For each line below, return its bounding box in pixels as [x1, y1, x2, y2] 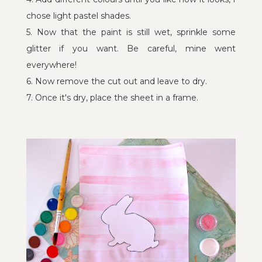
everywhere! [26, 59, 77, 70]
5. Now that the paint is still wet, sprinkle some [26, 26, 236, 37]
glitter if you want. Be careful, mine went [26, 43, 236, 54]
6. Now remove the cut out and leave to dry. [26, 75, 207, 87]
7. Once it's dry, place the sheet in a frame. [26, 92, 198, 103]
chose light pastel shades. [26, 10, 131, 21]
